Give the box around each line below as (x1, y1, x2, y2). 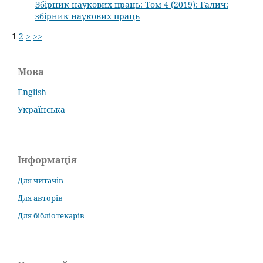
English (18, 86, 46, 97)
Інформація (18, 153, 77, 166)
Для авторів (18, 192, 63, 203)
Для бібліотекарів (18, 210, 85, 221)
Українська (18, 103, 65, 115)
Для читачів (18, 174, 63, 186)
